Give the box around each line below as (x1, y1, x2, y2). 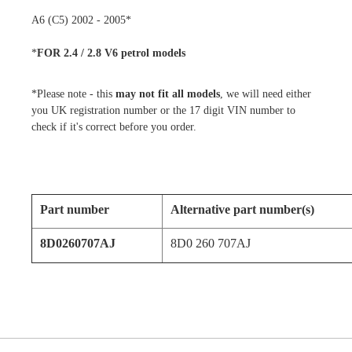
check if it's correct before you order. (31, 120, 196, 133)
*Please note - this (31, 87, 115, 100)
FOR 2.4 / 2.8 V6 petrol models (37, 46, 185, 59)
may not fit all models (115, 87, 220, 100)
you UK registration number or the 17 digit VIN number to (31, 104, 295, 116)
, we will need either (220, 87, 311, 100)
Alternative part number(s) (170, 202, 314, 216)
